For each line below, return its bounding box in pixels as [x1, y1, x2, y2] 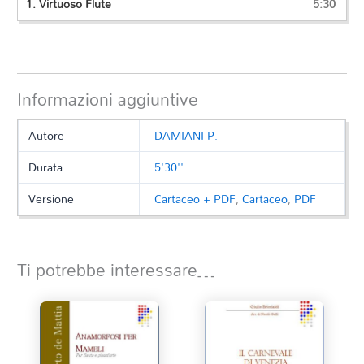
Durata [28, 156, 63, 179]
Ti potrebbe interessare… [17, 253, 216, 287]
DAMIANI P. [154, 124, 219, 147]
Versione [28, 188, 75, 210]
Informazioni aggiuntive [17, 83, 199, 116]
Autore [28, 124, 65, 147]
